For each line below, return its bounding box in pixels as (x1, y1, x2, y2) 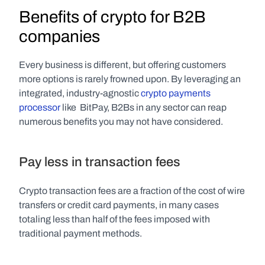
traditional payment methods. (19, 228, 142, 238)
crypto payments (141, 88, 211, 98)
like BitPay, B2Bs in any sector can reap (60, 102, 227, 112)
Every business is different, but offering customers (19, 60, 226, 70)
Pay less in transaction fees (19, 155, 180, 169)
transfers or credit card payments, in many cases (19, 200, 219, 210)
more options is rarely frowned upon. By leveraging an (19, 74, 241, 84)
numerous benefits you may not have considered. (19, 117, 223, 127)
